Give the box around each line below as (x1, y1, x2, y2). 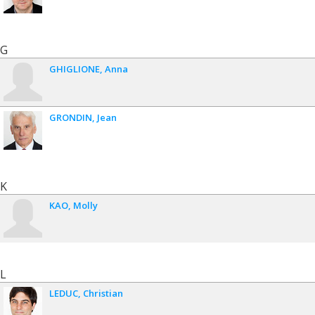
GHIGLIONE (49, 63, 100, 76)
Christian (83, 287, 123, 300)
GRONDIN (49, 111, 92, 124)
